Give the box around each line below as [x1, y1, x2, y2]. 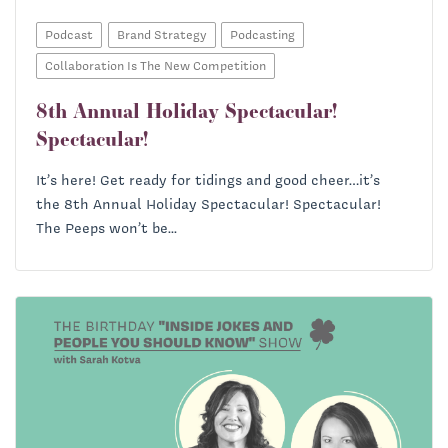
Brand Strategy [116, 26, 207, 44]
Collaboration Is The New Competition [45, 57, 266, 75]
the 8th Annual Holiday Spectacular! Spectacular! [36, 194, 381, 215]
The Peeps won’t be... [36, 218, 177, 239]
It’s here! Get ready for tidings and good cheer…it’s [36, 170, 380, 191]
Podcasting [230, 26, 295, 44]
